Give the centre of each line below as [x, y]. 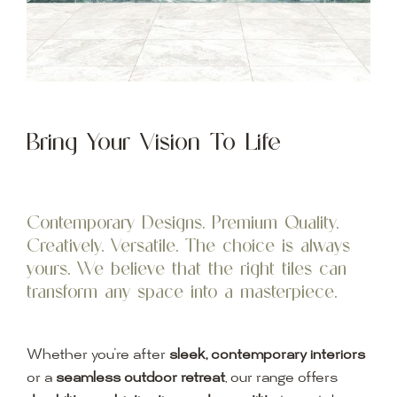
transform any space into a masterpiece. [181, 292]
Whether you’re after [97, 356]
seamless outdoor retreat [140, 379]
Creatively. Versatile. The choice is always [188, 245]
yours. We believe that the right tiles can [186, 269]
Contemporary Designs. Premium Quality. [182, 222]
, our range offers [281, 379]
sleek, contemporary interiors [267, 356]
